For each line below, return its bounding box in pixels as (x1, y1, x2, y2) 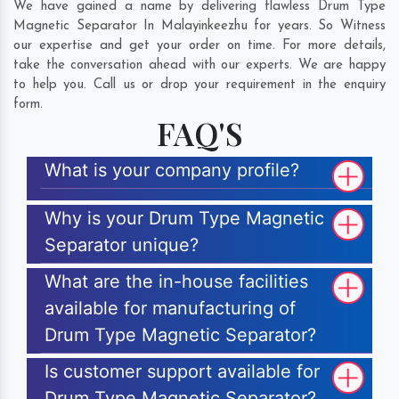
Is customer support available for (45, 361, 320, 383)
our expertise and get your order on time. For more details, (13, 39, 386, 53)
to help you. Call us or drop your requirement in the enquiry (13, 78, 386, 93)
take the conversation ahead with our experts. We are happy (13, 59, 386, 73)
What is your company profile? (45, 159, 299, 182)
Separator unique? (45, 234, 199, 256)
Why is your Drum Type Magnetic (45, 208, 324, 230)
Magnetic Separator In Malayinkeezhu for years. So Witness (13, 20, 386, 34)
